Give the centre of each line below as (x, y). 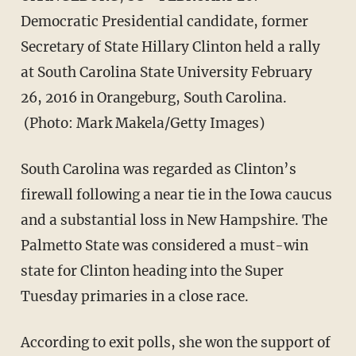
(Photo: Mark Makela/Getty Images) (142, 123)
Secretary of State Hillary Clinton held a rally (170, 46)
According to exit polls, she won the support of (175, 342)
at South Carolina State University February (166, 72)
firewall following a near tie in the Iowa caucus (176, 194)
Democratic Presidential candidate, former (164, 21)
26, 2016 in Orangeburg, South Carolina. (153, 97)
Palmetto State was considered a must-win (164, 245)
